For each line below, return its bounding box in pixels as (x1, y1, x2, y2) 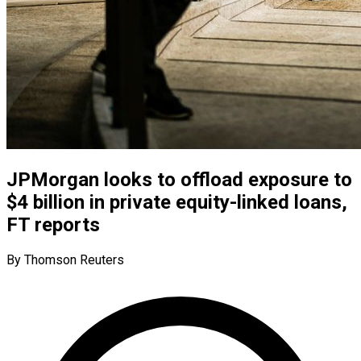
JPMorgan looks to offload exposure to (6, 168, 352, 191)
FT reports (6, 213, 100, 236)
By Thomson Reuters (6, 251, 124, 268)
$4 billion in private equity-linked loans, (6, 190, 347, 214)
